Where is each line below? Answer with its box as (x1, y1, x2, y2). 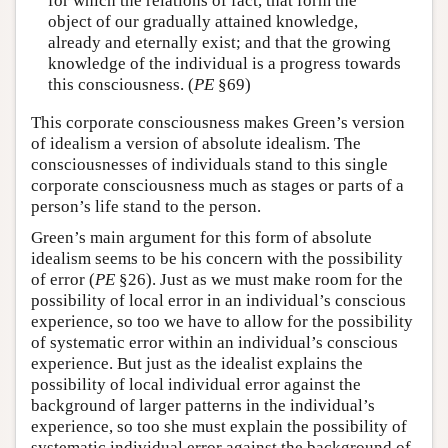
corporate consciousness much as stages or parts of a (31, 175, 404, 195)
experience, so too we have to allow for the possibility (31, 311, 413, 331)
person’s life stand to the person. (31, 196, 261, 216)
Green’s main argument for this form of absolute (31, 227, 372, 247)
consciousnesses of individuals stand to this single (31, 154, 388, 174)
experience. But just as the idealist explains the (31, 353, 363, 373)
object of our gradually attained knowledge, (47, 12, 358, 32)
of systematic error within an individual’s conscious (31, 332, 398, 352)
